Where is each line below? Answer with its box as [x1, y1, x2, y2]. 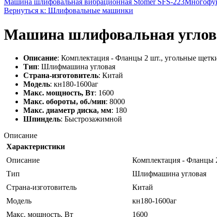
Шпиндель [23, 115, 61, 124]
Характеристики [6, 142, 65, 151]
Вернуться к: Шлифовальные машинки [4, 6, 133, 15]
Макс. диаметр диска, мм [23, 106, 111, 115]
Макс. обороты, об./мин [23, 97, 106, 106]
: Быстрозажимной [61, 115, 122, 124]
